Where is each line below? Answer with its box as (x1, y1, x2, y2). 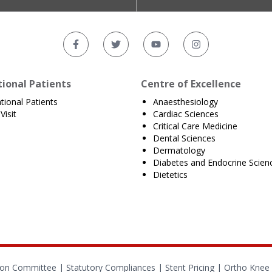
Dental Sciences (153, 132, 216, 144)
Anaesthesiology (153, 96, 218, 107)
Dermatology (153, 144, 205, 156)
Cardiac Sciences (153, 108, 219, 120)
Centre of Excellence (141, 77, 241, 90)
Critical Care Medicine (153, 120, 237, 132)
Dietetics (153, 169, 188, 180)
